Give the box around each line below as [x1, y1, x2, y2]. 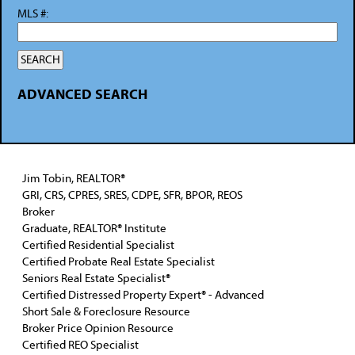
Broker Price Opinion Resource [21, 321, 174, 335]
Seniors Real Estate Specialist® [21, 271, 170, 285]
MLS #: [17, 7, 48, 21]
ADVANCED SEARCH [17, 86, 147, 104]
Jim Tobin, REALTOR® [21, 171, 125, 185]
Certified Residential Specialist [21, 238, 174, 252]
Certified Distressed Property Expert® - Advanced [21, 288, 264, 302]
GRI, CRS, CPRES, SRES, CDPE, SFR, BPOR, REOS [21, 188, 242, 202]
